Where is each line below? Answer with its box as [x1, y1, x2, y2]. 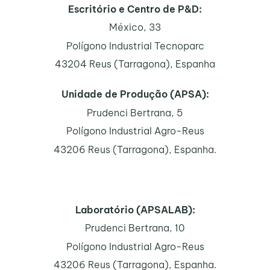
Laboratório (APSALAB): [75, 204, 195, 216]
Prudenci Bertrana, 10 [85, 222, 185, 234]
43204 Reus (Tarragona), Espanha [55, 58, 215, 71]
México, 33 [109, 21, 161, 34]
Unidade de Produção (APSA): [61, 88, 209, 101]
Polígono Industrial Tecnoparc [66, 39, 204, 52]
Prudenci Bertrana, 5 [87, 106, 183, 119]
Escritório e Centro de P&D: [68, 2, 202, 15]
